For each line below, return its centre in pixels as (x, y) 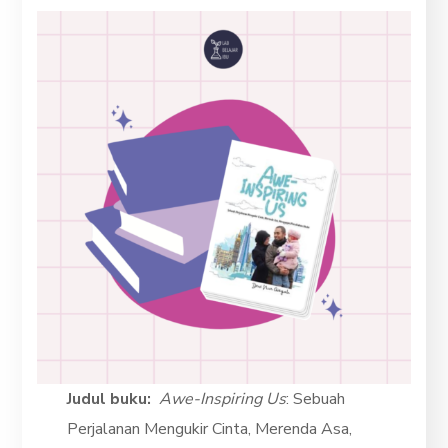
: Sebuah (316, 398)
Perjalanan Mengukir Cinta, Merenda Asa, (210, 428)
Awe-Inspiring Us (223, 398)
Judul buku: (109, 398)
